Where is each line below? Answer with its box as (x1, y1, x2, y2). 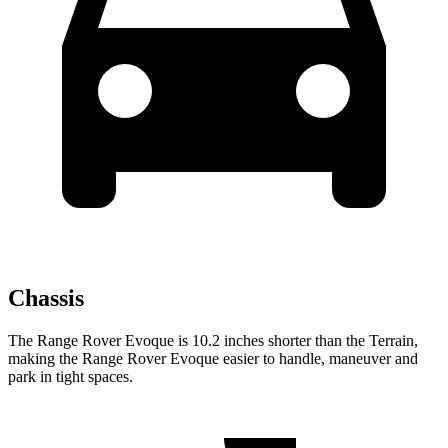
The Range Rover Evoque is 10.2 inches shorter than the (8, 332, 369, 350)
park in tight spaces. (8, 368, 133, 386)
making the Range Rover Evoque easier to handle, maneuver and (8, 350, 418, 368)
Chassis (8, 285, 84, 312)
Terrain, (369, 332, 418, 350)
